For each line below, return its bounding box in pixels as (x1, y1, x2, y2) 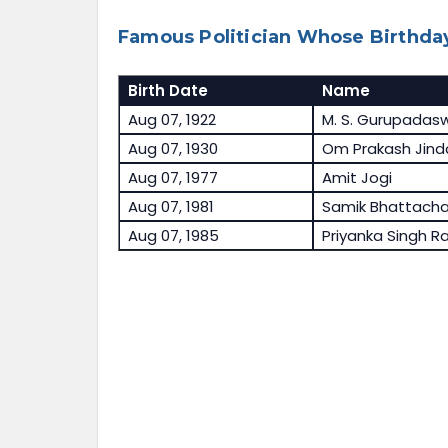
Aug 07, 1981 (127, 196, 214, 218)
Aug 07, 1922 (127, 109, 216, 131)
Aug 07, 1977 (127, 167, 218, 189)
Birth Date (127, 80, 208, 102)
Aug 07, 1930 (127, 138, 218, 160)
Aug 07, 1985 (127, 225, 219, 247)
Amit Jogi (321, 167, 392, 189)
